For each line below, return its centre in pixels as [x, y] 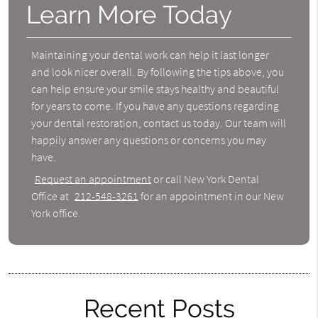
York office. [56, 213]
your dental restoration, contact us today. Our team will [159, 122]
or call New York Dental [205, 179]
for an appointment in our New [212, 196]
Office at [51, 196]
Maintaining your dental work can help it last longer [150, 54]
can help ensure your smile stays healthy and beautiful [155, 88]
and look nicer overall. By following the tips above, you [158, 71]
